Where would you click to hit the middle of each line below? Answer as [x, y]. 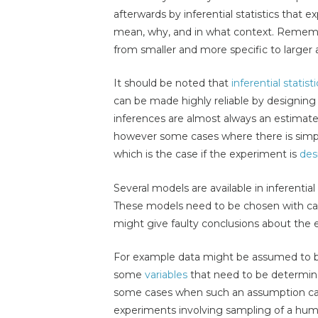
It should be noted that [172, 83]
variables [166, 274]
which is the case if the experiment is [207, 154]
